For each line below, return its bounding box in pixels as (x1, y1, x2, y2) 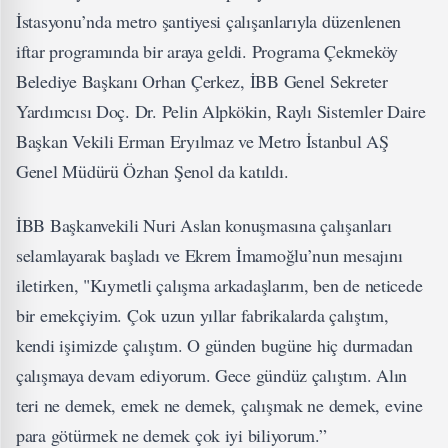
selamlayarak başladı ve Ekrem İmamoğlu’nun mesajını (16, 243, 403, 267)
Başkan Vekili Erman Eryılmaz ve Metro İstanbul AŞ (16, 129, 389, 153)
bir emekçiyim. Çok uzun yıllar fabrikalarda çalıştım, (16, 303, 389, 327)
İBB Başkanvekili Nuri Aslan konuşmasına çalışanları (16, 213, 392, 237)
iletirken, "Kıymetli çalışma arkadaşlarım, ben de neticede (16, 273, 423, 297)
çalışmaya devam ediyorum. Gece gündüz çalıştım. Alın (16, 363, 407, 387)
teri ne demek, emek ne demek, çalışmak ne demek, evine (16, 393, 423, 417)
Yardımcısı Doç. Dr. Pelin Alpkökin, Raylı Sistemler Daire (16, 99, 426, 123)
